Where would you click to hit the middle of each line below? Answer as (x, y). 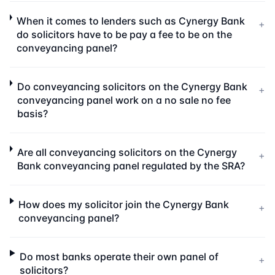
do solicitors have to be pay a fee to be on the (125, 34)
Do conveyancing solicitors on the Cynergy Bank (132, 87)
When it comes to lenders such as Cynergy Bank (131, 21)
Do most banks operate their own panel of (119, 257)
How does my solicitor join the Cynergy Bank (124, 204)
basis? (32, 114)
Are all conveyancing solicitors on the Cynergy (127, 152)
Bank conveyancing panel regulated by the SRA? (131, 166)
